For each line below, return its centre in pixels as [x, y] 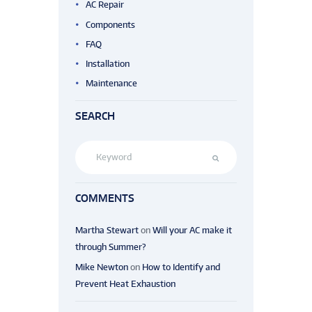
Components [110, 24]
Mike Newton [102, 267]
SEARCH [95, 116]
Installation [108, 63]
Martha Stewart [107, 231]
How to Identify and [181, 267]
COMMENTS [105, 198]
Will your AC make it [192, 231]
